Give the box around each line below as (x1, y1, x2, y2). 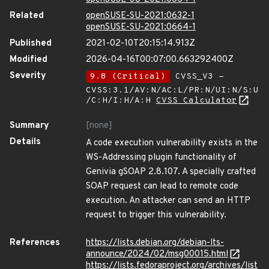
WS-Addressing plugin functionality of (86, 152, 237, 163)
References (10, 237, 60, 249)
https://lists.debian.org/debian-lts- (86, 237, 224, 249)
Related (10, 10, 44, 22)
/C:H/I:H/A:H (86, 95, 156, 106)
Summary (10, 120, 49, 131)
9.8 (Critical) (90, 71, 166, 82)
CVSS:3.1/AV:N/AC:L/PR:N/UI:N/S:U (86, 85, 259, 95)
